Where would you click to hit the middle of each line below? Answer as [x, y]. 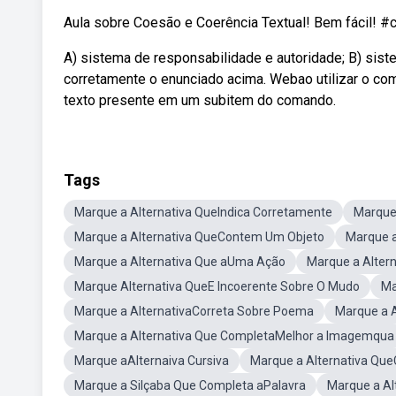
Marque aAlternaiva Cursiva [152, 361]
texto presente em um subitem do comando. [200, 100]
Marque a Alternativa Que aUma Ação [180, 262]
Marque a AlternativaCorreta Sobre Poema [194, 311]
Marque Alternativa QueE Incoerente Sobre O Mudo [217, 286]
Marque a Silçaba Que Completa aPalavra [190, 385]
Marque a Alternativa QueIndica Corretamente [203, 212]
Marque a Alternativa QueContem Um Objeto [199, 237]
